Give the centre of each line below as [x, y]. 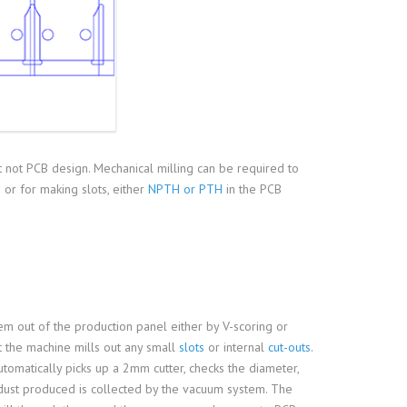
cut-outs [289, 347]
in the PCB [252, 189]
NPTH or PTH [185, 189]
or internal [236, 347]
